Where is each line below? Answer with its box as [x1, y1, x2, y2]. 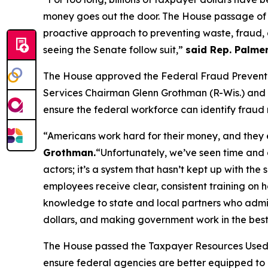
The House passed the [43, 239, 148, 252]
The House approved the [43, 69, 161, 82]
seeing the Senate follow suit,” [43, 43, 185, 56]
